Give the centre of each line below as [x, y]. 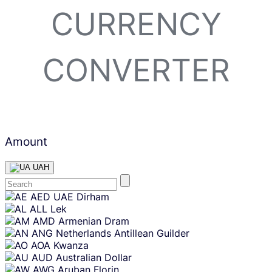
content [17, 203]
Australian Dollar [94, 257]
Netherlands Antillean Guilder [123, 233]
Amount [26, 141]
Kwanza [71, 245]
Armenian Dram [94, 221]
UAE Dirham [81, 196]
